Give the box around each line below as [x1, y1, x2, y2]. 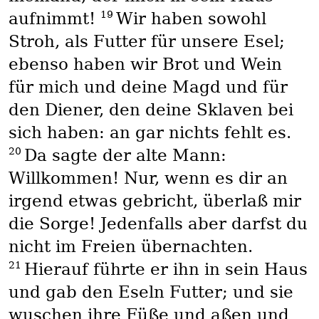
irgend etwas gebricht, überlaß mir [8, 192, 301, 211]
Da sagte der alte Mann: [23, 146, 226, 165]
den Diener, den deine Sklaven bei [8, 100, 293, 120]
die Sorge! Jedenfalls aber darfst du [8, 214, 308, 234]
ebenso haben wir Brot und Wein [8, 55, 282, 74]
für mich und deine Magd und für [8, 78, 288, 97]
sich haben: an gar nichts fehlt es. [8, 123, 291, 142]
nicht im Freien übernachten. [8, 237, 253, 256]
